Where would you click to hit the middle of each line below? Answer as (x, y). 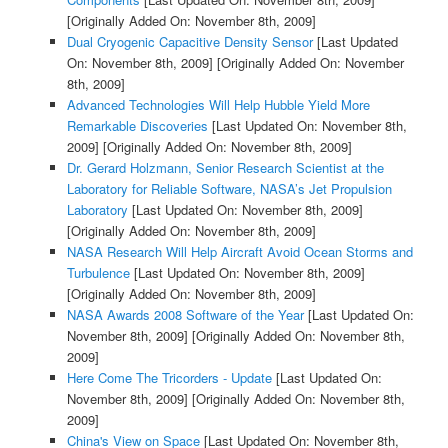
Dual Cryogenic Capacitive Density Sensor (189, 41)
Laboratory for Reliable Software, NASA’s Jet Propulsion (229, 188)
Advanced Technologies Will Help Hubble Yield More (218, 104)
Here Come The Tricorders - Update (169, 377)
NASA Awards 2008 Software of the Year (185, 314)
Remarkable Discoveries (137, 125)
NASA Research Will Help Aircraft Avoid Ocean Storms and (239, 251)
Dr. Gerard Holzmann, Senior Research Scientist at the (225, 167)
